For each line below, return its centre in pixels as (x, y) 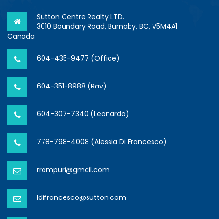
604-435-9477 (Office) (78, 58)
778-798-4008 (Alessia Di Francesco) (102, 142)
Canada (21, 36)
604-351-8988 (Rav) (72, 86)
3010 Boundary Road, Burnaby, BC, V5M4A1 (107, 27)
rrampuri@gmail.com (73, 170)
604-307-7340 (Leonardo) (83, 114)
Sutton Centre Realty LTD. (80, 17)
